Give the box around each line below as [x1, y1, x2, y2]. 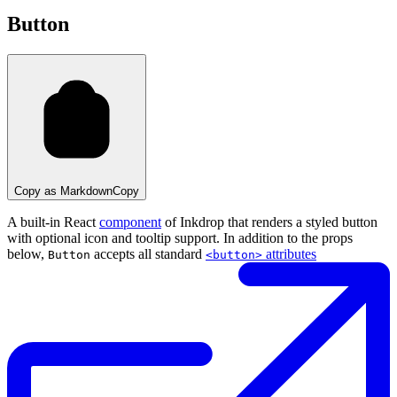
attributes [262, 246, 316, 262]
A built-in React [7, 214, 99, 230]
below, [7, 246, 48, 262]
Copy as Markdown [14, 184, 113, 198]
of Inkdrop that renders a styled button [161, 214, 378, 230]
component [99, 214, 161, 230]
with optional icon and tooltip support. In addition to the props [7, 230, 353, 246]
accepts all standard [90, 246, 206, 262]
